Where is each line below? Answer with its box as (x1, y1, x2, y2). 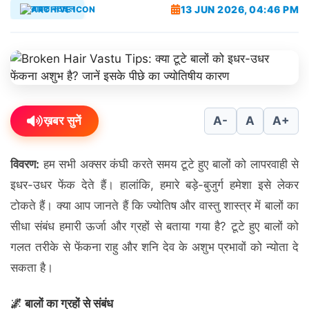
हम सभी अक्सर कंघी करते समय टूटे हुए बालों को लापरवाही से (39, 157, 299, 171)
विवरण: (10, 157, 39, 171)
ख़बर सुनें (43, 114, 82, 128)
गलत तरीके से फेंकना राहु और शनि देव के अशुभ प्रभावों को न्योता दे (10, 240, 299, 254)
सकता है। (10, 261, 53, 275)
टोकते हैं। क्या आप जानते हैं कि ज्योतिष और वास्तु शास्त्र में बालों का (10, 199, 299, 212)
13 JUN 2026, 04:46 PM (180, 3, 299, 15)
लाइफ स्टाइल (31, 3, 74, 14)
